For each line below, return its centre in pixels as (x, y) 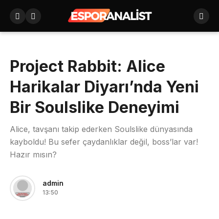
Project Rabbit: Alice (88, 66)
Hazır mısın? (33, 154)
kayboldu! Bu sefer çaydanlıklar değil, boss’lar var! (104, 142)
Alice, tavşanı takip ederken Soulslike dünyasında (101, 129)
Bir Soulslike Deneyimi (95, 107)
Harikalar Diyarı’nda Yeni (104, 87)
